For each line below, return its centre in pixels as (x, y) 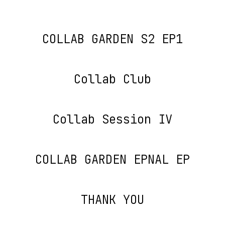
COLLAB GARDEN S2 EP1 (113, 39)
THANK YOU (113, 200)
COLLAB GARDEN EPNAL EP (113, 159)
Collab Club (113, 79)
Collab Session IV (113, 119)
